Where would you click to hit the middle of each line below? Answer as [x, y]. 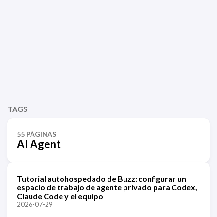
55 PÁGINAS [37, 134]
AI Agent [39, 144]
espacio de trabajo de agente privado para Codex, [107, 187]
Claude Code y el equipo [60, 196]
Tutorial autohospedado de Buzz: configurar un [101, 178]
